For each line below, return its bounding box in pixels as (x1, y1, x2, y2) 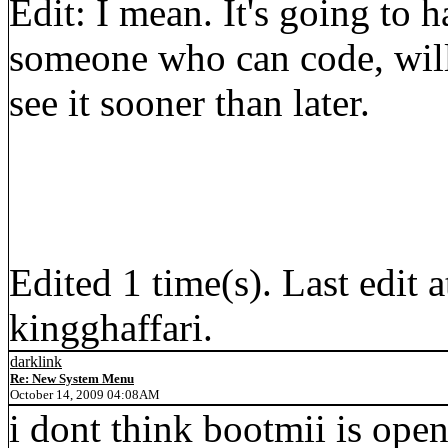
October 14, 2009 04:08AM (10, 387, 160, 402)
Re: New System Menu (10, 371, 134, 386)
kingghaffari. (9, 306, 213, 349)
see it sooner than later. (9, 81, 370, 124)
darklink (10, 353, 62, 370)
